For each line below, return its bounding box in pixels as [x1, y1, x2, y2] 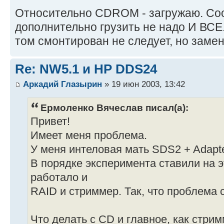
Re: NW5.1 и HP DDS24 [15, 61, 157, 77]
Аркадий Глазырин [23, 78, 102, 89]
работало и [30, 171, 87, 183]
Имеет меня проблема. [30, 129, 147, 141]
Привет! [30, 115, 70, 127]
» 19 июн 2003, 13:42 [102, 78, 185, 89]
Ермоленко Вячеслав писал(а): [40, 101, 188, 113]
